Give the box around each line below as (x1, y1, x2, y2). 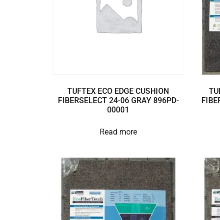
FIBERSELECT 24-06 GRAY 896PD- (57, 96, 179, 106)
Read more (99, 127, 137, 137)
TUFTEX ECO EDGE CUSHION (67, 86, 169, 96)
